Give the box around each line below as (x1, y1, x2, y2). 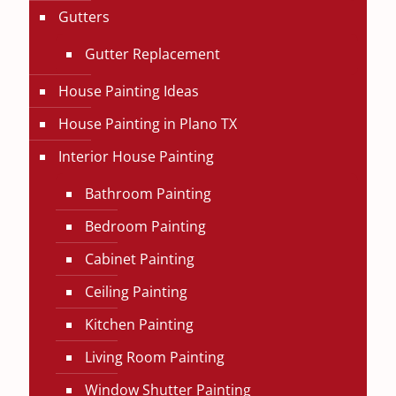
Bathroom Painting (85, 184, 211, 203)
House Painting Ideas (58, 81, 199, 101)
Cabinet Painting (85, 249, 194, 269)
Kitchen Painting (85, 315, 194, 334)
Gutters (58, 7, 110, 27)
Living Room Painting (85, 347, 225, 367)
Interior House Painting (58, 147, 214, 166)
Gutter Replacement (85, 44, 220, 64)
